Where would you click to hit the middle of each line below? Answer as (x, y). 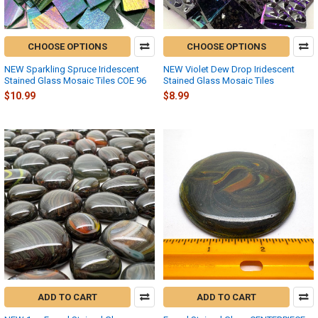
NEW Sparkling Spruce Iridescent (72, 69)
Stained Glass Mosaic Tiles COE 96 (75, 80)
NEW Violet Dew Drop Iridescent (229, 69)
